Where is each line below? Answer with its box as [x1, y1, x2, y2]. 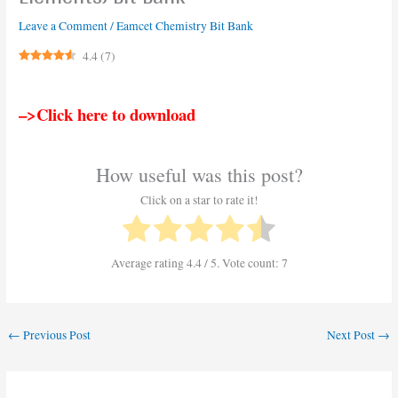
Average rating [110, 254, 187, 271]
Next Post [326, 327, 378, 344]
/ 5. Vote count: [201, 254, 282, 271]
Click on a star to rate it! [139, 191, 259, 208]
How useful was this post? [95, 162, 303, 188]
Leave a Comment [19, 17, 108, 34]
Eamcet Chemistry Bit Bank [116, 17, 254, 34]
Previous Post [20, 327, 92, 344]
